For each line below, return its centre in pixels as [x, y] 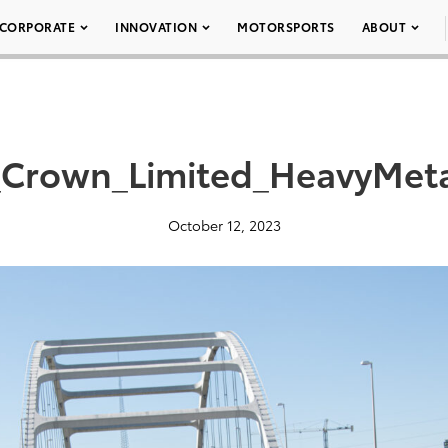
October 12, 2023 [224, 225]
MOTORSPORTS [286, 26]
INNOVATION [156, 26]
